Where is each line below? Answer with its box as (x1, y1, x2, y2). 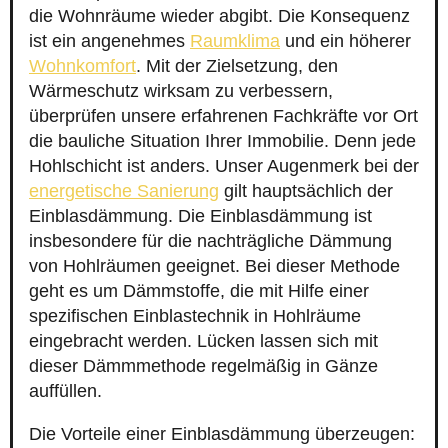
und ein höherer (280, 31, 411, 52)
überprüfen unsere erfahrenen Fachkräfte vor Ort (29, 106, 418, 127)
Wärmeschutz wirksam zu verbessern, (29, 81, 333, 102)
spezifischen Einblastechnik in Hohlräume (29, 306, 361, 327)
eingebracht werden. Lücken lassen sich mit (29, 331, 378, 352)
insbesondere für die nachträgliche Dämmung (29, 231, 392, 252)
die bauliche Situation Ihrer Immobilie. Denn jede (29, 131, 416, 152)
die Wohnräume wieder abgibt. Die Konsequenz (29, 6, 410, 27)
